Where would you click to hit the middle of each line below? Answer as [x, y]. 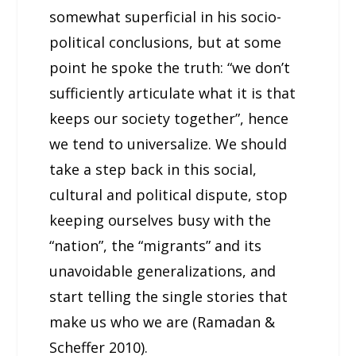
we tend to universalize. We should [168, 143]
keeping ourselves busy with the [161, 220]
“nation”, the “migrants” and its [156, 245]
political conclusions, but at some [166, 42]
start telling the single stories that [169, 296]
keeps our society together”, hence [169, 118]
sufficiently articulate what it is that [173, 93]
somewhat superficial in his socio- [166, 16]
